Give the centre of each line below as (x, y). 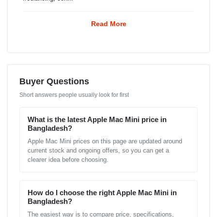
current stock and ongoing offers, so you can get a (98, 150)
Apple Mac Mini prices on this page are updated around (105, 141)
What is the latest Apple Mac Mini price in (97, 119)
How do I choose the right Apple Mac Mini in (102, 192)
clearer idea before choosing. (68, 159)
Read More (108, 23)
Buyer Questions (54, 81)
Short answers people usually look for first (74, 95)
